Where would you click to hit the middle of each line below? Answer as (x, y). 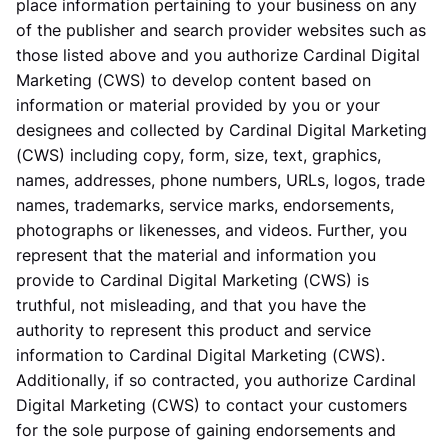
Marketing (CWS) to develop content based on (193, 80)
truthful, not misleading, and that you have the (191, 305)
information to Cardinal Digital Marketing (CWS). (200, 355)
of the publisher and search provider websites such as (221, 30)
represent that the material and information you (196, 255)
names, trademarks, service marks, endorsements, (205, 205)
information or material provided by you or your (198, 105)
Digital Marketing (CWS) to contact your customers (211, 405)
